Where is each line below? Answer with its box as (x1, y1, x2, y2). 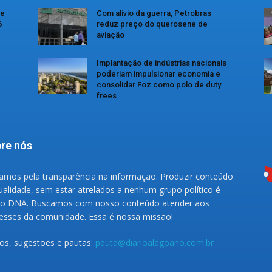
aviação (97, 30, 124, 39)
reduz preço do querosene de (97, 19, 208, 29)
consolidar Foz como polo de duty (97, 80, 221, 89)
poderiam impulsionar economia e (97, 69, 220, 78)
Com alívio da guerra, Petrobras (97, 8, 211, 18)
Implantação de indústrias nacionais (97, 58, 226, 67)
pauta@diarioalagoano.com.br (95, 236, 214, 248)
